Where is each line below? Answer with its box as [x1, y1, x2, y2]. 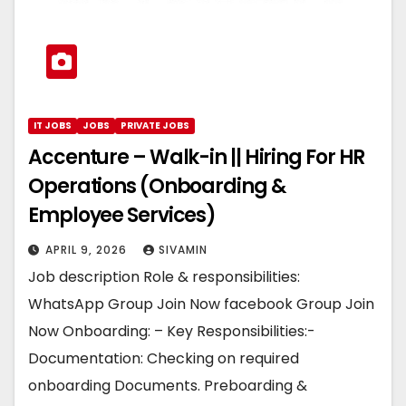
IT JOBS [34, 119, 72, 133]
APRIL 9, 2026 [45, 242, 130, 258]
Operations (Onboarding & [28, 172, 285, 201]
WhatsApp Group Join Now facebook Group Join [28, 294, 374, 315]
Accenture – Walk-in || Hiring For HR [28, 143, 365, 172]
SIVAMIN [159, 242, 208, 258]
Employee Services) [28, 201, 217, 230]
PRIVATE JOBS [121, 119, 189, 133]
